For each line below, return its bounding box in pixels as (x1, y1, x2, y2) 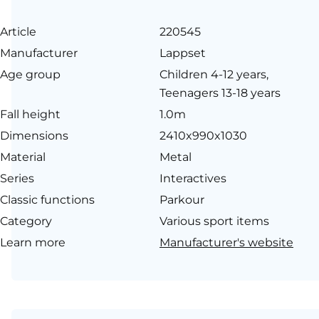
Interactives (159, 171, 226, 185)
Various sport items (159, 214, 269, 228)
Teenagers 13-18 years (159, 85, 281, 100)
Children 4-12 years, (159, 67, 268, 81)
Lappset (159, 46, 206, 60)
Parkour (159, 192, 204, 206)
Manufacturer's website (159, 235, 293, 249)
